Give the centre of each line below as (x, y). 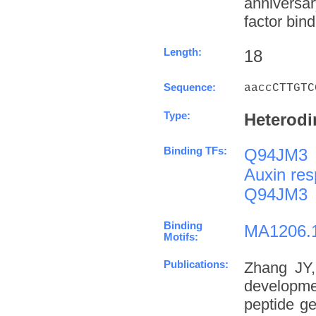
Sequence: (190, 87)
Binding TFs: (195, 151)
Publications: (196, 264)
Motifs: (181, 237)
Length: (183, 52)
